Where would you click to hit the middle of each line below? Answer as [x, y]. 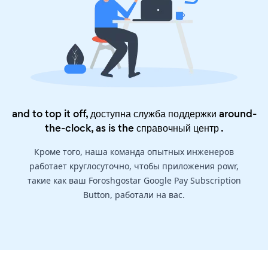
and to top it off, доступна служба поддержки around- [134, 114]
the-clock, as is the [90, 128]
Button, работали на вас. [134, 195]
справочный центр [177, 128]
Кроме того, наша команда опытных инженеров [134, 152]
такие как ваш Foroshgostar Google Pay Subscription [134, 181]
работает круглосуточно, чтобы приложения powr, [134, 166]
